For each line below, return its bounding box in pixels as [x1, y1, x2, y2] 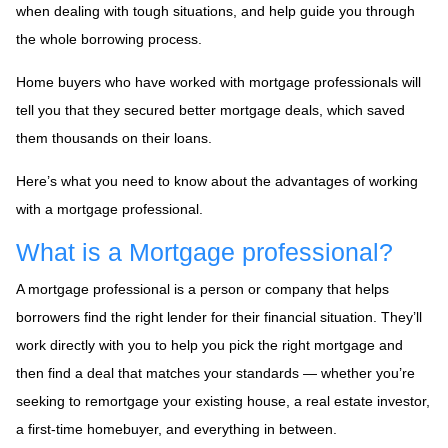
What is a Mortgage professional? [16, 238, 393, 266]
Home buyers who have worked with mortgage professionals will [16, 73, 421, 90]
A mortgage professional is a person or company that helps [16, 280, 389, 297]
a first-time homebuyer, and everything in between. [16, 420, 337, 437]
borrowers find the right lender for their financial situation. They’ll [16, 308, 422, 325]
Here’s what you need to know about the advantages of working [16, 172, 418, 189]
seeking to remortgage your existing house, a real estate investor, [16, 392, 430, 409]
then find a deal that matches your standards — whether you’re [16, 364, 415, 381]
